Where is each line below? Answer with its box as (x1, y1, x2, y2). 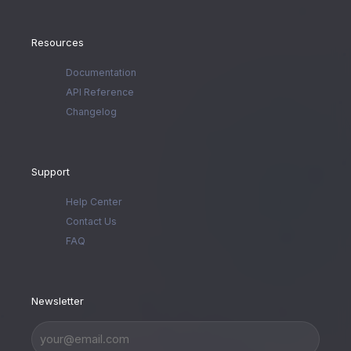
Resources (31, 36, 84, 49)
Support (31, 165, 70, 178)
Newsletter (31, 294, 84, 307)
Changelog (65, 106, 117, 118)
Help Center (65, 195, 122, 208)
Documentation (65, 67, 136, 79)
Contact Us (65, 215, 117, 227)
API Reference (65, 86, 134, 99)
